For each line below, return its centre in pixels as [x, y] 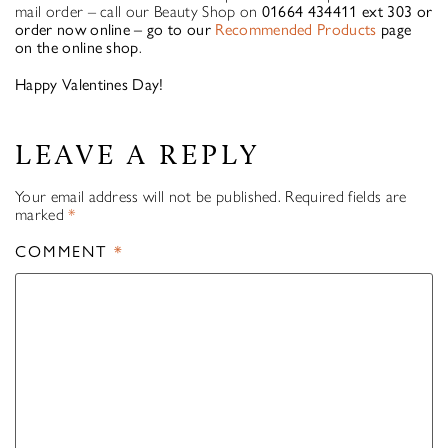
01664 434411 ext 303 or [347, 12]
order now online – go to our [115, 30]
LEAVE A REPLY [138, 155]
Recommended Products [296, 30]
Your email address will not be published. [148, 197]
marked [42, 215]
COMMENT [64, 252]
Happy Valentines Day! [89, 85]
